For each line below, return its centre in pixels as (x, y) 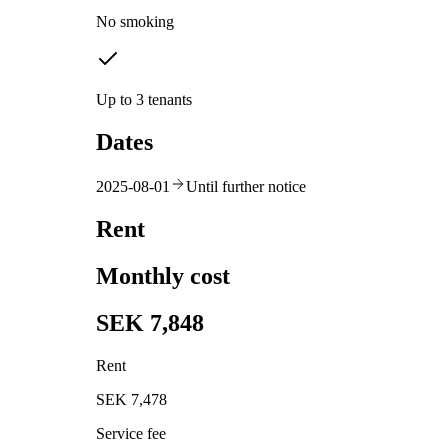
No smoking (135, 22)
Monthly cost (163, 275)
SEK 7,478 (131, 399)
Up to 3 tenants (144, 100)
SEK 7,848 (150, 322)
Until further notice (246, 187)
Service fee (131, 433)
